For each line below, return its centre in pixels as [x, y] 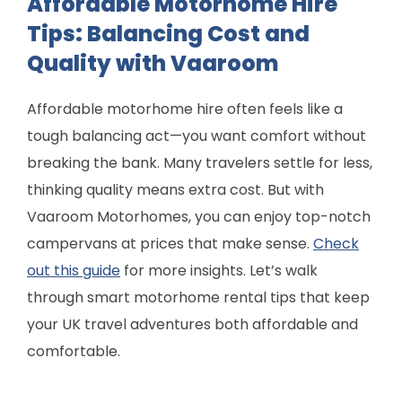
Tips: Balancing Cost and [168, 34]
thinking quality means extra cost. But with [175, 190]
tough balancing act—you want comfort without [197, 136]
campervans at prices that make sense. [170, 244]
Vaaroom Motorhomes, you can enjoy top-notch [199, 217]
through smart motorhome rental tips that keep [198, 298]
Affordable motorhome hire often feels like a [185, 109]
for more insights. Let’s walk [219, 271]
